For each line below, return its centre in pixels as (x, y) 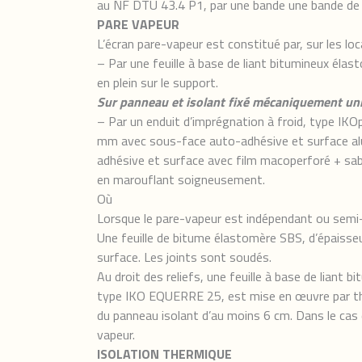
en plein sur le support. (158, 82)
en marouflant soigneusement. (181, 179)
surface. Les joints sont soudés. (184, 257)
